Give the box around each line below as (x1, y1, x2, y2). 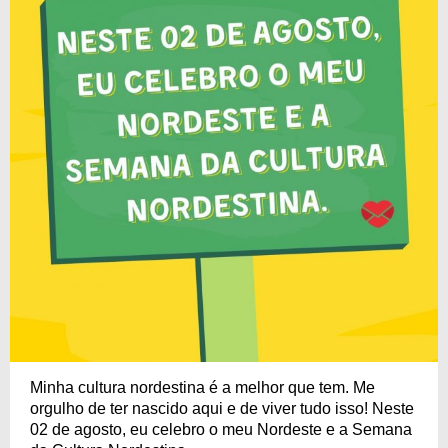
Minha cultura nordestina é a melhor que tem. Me (30, 378, 375, 396)
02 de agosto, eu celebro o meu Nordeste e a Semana (30, 420, 412, 438)
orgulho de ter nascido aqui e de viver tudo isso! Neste (30, 399, 414, 417)
